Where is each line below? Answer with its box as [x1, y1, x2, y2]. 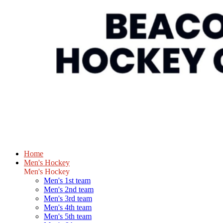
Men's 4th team [44, 203, 92, 212]
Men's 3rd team [44, 194, 92, 203]
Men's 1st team [44, 176, 91, 185]
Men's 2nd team [44, 185, 94, 194]
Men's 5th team [44, 212, 92, 221]
